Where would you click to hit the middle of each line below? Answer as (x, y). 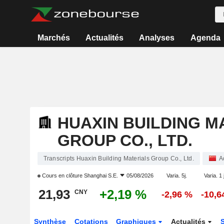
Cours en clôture (62, 175)
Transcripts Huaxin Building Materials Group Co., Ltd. (118, 158)
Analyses (157, 38)
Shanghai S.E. (101, 175)
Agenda (205, 38)
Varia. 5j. (177, 175)
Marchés (53, 38)
